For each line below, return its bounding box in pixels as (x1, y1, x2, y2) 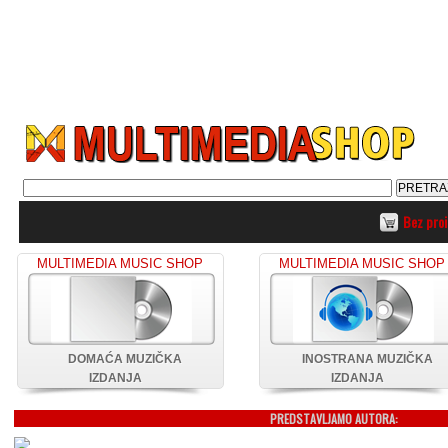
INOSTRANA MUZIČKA (302, 352, 433, 366)
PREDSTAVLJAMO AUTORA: (270, 410, 398, 427)
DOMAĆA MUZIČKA (68, 352, 183, 366)
